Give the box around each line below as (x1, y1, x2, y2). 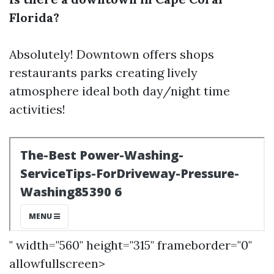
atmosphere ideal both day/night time (9, 83, 230, 98)
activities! (9, 102, 65, 117)
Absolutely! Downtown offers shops (9, 46, 214, 62)
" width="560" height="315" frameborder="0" (9, 237, 252, 253)
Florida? (9, 10, 59, 25)
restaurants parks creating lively (9, 65, 198, 80)
